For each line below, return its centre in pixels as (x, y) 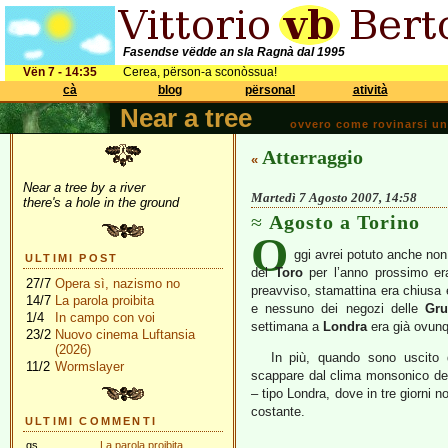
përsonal (270, 90)
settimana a (287, 326)
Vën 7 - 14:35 (60, 72)
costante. (278, 411)
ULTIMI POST (72, 258)
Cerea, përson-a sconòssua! (200, 72)
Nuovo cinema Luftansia (125, 334)
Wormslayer (89, 366)
